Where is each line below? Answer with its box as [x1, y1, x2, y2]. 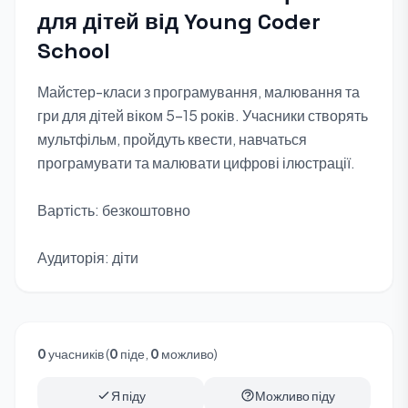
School [37, 36, 110, 65]
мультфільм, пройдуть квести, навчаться [37, 129, 307, 148]
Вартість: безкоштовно [37, 200, 190, 219]
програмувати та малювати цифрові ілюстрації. [37, 153, 355, 172]
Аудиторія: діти [37, 248, 138, 267]
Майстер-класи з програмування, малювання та [37, 82, 360, 101]
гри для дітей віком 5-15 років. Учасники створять [37, 106, 368, 125]
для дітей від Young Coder [37, 7, 321, 36]
